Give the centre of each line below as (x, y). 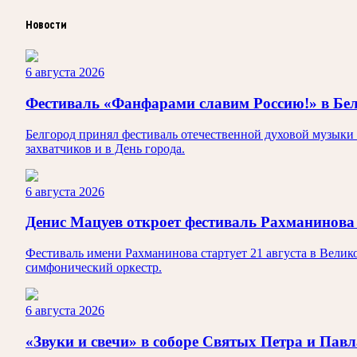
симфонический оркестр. (94, 268)
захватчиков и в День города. (105, 148)
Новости (46, 24)
